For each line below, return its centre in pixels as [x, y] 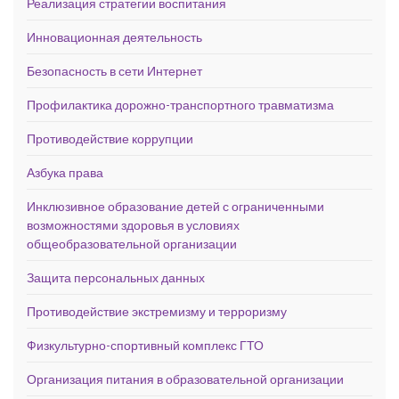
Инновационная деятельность [114, 37]
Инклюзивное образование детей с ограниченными [175, 206]
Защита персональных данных [116, 277]
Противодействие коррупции [110, 138]
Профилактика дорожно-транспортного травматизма [180, 104]
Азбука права [65, 172]
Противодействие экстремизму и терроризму [157, 311]
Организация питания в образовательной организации [185, 379]
